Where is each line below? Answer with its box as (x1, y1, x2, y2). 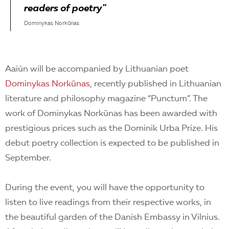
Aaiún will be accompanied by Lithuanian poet (5, 65, 189, 74)
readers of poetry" (24, 4, 106, 14)
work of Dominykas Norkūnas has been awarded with (5, 109, 217, 118)
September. (5, 154, 51, 163)
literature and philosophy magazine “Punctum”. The (5, 95, 208, 103)
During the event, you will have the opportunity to (5, 184, 204, 192)
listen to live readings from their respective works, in (5, 198, 211, 207)
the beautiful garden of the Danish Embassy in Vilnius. (5, 213, 220, 222)
